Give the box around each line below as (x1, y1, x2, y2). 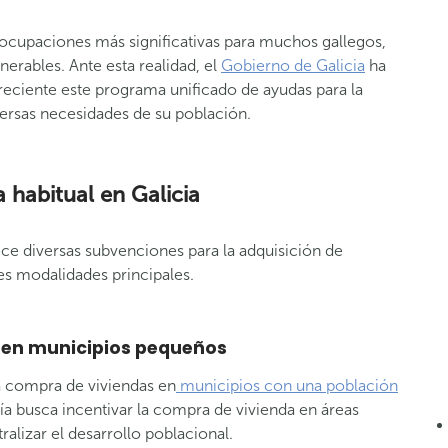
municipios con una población (176, 376, 398, 395)
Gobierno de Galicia (221, 56, 365, 75)
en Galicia (100, 181, 200, 208)
